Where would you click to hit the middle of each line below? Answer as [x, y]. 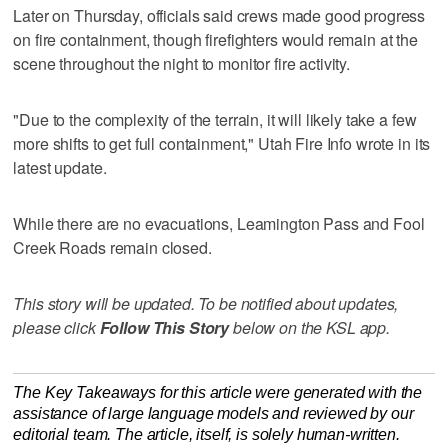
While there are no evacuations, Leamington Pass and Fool [219, 223]
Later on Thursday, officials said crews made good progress [219, 15]
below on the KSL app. [310, 327]
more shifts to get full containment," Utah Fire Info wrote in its [222, 143]
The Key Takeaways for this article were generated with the [218, 392]
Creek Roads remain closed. [112, 247]
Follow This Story [164, 327]
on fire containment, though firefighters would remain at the [215, 39]
